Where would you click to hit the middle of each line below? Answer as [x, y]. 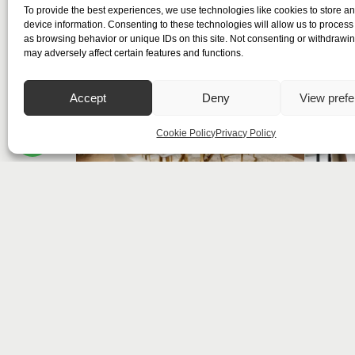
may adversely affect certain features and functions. [134, 53]
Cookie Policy [186, 133]
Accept [88, 97]
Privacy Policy [246, 133]
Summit [191, 244]
